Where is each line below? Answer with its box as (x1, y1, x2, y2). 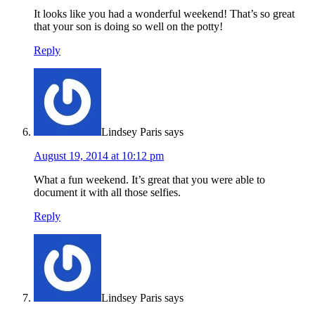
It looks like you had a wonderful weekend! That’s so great (34, 8, 295, 20)
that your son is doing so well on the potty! (34, 20, 223, 33)
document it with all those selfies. (34, 186, 181, 199)
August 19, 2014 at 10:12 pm (34, 150, 164, 162)
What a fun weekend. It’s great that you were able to (34, 174, 265, 186)
